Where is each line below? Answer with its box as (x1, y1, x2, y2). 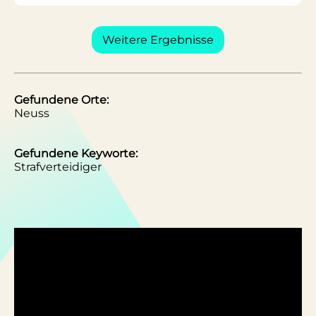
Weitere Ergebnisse (102, 33, 214, 47)
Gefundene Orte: (14, 93, 109, 107)
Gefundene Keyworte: (14, 147, 138, 160)
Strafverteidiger (14, 160, 102, 174)
